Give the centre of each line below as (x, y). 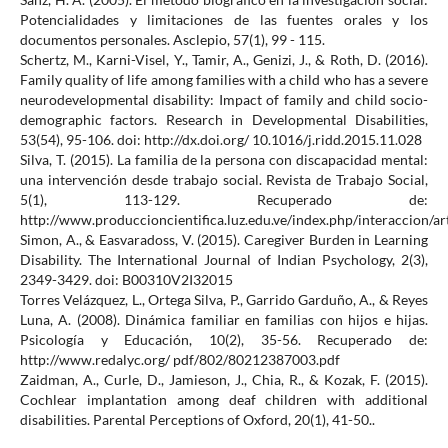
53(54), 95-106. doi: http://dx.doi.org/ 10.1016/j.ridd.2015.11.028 (220, 140)
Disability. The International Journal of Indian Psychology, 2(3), (224, 260)
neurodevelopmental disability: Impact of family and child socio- (224, 100)
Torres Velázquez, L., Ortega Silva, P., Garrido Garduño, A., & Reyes (224, 300)
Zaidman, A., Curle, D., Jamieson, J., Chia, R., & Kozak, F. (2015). (224, 380)
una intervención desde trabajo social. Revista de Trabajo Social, (224, 180)
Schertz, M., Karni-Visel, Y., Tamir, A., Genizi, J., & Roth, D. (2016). (224, 60)
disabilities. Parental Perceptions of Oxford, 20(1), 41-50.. (197, 420)
